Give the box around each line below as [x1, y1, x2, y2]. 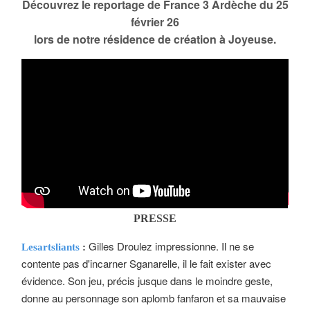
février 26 [131, 13, 179, 30]
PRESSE [134, 212, 176, 224]
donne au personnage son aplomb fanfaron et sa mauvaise [21, 290, 286, 305]
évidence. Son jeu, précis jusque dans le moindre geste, [21, 273, 273, 288]
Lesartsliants [21, 241, 80, 253]
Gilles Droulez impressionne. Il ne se [89, 238, 255, 253]
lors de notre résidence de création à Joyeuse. [34, 30, 276, 47]
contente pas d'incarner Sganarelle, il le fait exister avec [21, 255, 272, 271]
